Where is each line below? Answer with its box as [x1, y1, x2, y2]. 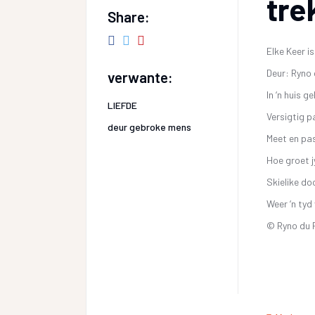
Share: [108, 8, 150, 25]
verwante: [108, 67, 173, 86]
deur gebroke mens [108, 120, 191, 133]
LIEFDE [108, 98, 137, 111]
